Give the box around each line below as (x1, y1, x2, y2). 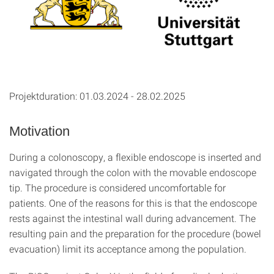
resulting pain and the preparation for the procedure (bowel (9, 227, 261, 240)
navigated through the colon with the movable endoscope (9, 166, 256, 179)
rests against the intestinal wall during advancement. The (9, 212, 256, 225)
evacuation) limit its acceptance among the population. (9, 242, 246, 256)
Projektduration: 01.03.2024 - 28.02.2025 (9, 89, 185, 103)
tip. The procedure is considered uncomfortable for (9, 181, 226, 194)
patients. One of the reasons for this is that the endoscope (9, 196, 257, 210)
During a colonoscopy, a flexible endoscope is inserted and (9, 150, 261, 164)
